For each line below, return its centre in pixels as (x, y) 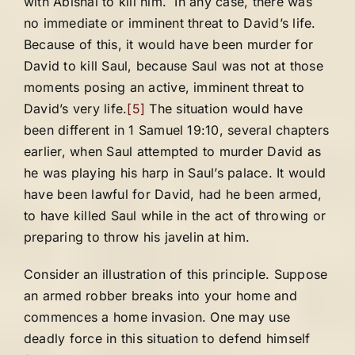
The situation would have (224, 109)
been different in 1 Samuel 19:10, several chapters (176, 130)
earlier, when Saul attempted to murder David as (173, 151)
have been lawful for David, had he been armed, (173, 194)
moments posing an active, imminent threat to (164, 87)
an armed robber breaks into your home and (160, 296)
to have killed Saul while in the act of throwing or (175, 216)
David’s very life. (76, 109)
